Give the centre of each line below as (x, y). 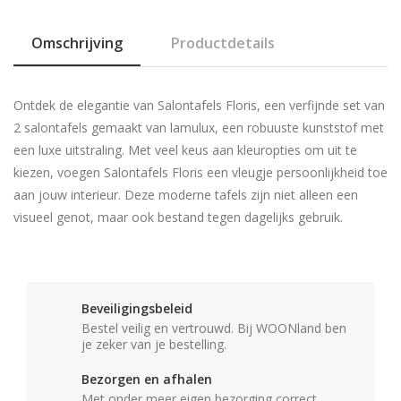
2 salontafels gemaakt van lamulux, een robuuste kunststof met (199, 128)
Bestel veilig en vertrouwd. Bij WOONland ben (214, 328)
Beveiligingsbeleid (137, 309)
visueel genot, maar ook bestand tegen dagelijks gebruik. (178, 218)
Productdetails (223, 43)
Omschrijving (77, 43)
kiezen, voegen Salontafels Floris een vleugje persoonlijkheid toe (200, 173)
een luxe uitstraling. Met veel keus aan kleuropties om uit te (185, 150)
